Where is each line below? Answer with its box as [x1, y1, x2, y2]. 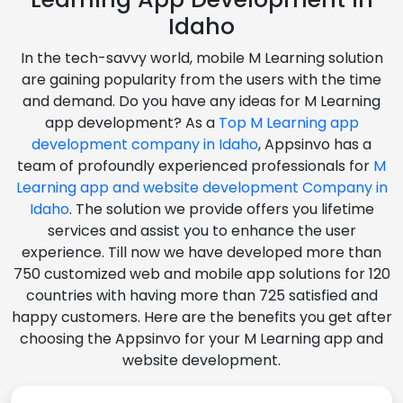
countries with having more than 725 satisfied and [25, 284, 378, 306]
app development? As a [44, 112, 219, 133]
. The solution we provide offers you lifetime [68, 198, 374, 219]
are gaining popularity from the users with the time [22, 68, 381, 90]
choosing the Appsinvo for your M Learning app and [20, 327, 383, 349]
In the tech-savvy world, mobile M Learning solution [20, 47, 383, 68]
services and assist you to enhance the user [47, 219, 356, 241]
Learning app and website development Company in [15, 176, 388, 198]
